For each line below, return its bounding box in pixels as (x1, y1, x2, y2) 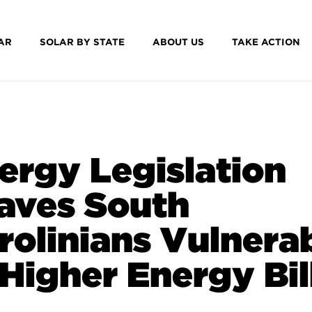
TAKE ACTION (231, 36, 300, 47)
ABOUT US (152, 36, 204, 47)
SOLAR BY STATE (39, 36, 125, 47)
